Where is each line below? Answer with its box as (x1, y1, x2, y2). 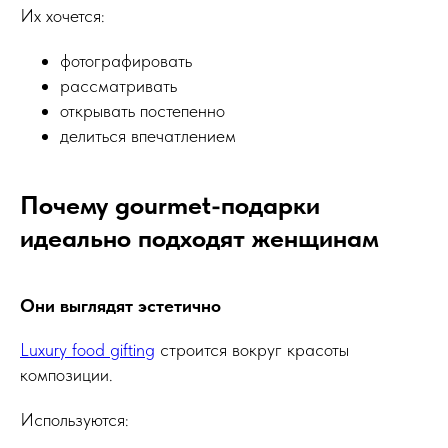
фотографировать (60, 50, 192, 71)
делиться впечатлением (60, 125, 236, 146)
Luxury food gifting (20, 339, 155, 360)
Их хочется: (20, 5, 105, 26)
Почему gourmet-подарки (20, 189, 320, 220)
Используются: (20, 409, 129, 430)
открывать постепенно (60, 100, 225, 121)
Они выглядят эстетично (20, 295, 221, 316)
